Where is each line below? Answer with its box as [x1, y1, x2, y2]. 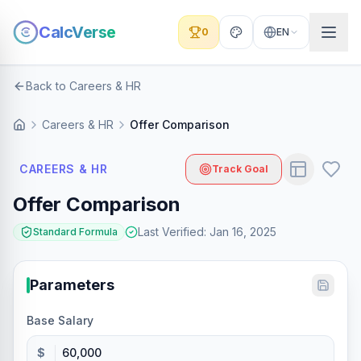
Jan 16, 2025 [210, 225, 276, 239]
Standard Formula [33, 226, 118, 238]
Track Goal [212, 163, 268, 175]
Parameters [30, 276, 114, 293]
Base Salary [27, 313, 93, 327]
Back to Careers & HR [26, 79, 141, 93]
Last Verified [138, 225, 204, 239]
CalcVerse [39, 23, 116, 42]
